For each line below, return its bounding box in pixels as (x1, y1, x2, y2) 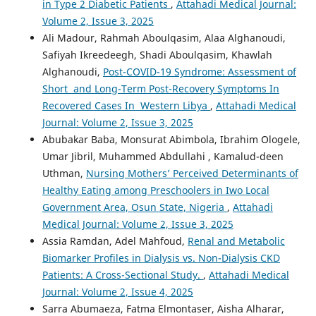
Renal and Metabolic (187, 234, 285, 248)
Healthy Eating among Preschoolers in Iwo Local (42, 183, 269, 197)
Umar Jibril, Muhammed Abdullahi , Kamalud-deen (42, 150, 284, 164)
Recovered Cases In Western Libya (42, 99, 210, 113)
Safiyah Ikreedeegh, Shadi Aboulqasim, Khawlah (42, 48, 272, 62)
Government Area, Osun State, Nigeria (42, 200, 227, 214)
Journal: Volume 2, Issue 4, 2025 (42, 285, 193, 299)
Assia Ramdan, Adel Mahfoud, (42, 234, 188, 248)
